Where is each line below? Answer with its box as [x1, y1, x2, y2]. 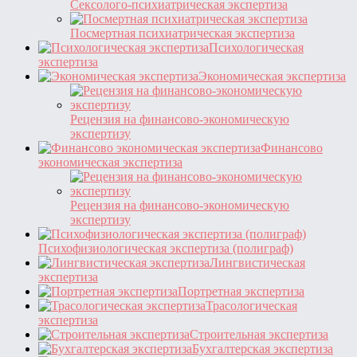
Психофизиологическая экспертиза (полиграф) [38, 241, 293, 255]
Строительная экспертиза [190, 327, 328, 341]
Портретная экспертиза [178, 284, 304, 298]
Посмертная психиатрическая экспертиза [70, 25, 295, 40]
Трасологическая [206, 298, 297, 312]
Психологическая [209, 40, 304, 54]
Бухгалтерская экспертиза [192, 341, 333, 355]
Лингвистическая [210, 255, 305, 269]
